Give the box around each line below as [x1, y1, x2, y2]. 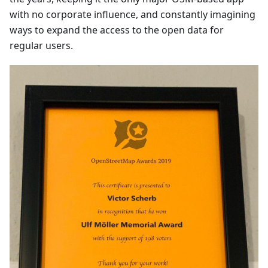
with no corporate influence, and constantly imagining [10, 8, 255, 22]
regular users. [10, 39, 73, 53]
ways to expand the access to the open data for [10, 23, 224, 37]
